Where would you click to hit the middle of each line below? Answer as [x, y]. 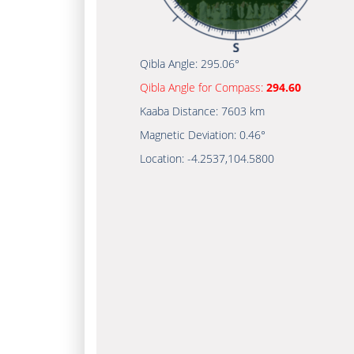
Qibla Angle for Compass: [203, 87]
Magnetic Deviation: [190, 135]
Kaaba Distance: [181, 111]
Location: [164, 158]
